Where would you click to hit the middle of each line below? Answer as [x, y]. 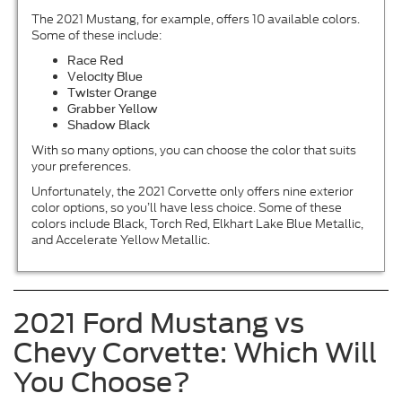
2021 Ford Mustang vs [159, 323]
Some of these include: [97, 36]
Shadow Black [109, 126]
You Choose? [102, 383]
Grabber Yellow [113, 109]
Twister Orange [113, 93]
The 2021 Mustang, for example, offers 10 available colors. [196, 20]
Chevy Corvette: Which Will [195, 353]
